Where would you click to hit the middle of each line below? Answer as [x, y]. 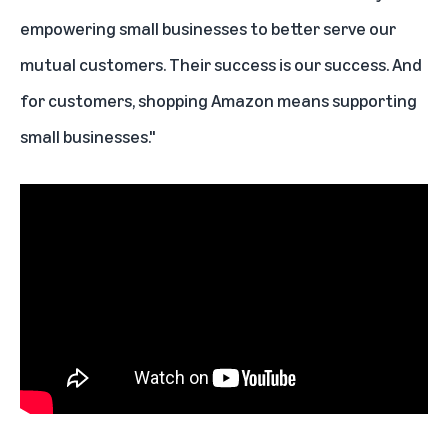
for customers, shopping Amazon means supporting [218, 100]
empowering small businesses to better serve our [208, 28]
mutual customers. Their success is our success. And [221, 64]
